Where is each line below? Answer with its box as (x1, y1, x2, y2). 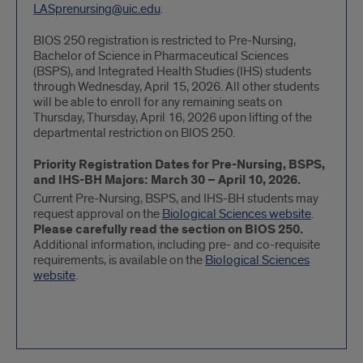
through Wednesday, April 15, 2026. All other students (33, 79, 319, 95)
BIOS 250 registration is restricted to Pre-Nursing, (33, 32, 296, 49)
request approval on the (33, 206, 162, 222)
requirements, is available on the (33, 252, 205, 268)
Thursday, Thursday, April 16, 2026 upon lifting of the (33, 109, 312, 126)
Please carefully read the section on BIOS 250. (33, 221, 303, 238)
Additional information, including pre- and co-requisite (33, 237, 320, 253)
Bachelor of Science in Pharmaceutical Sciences (33, 48, 288, 64)
